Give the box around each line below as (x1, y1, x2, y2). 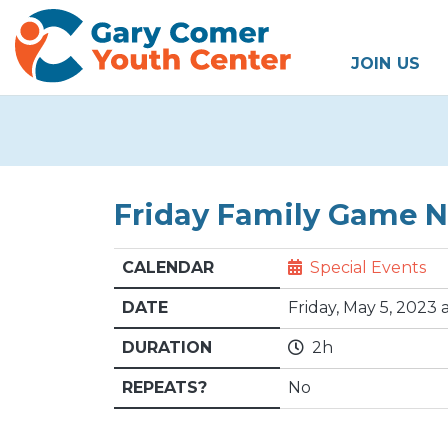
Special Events (310, 258, 426, 278)
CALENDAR (122, 258, 214, 278)
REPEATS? (122, 378, 207, 398)
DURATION (122, 338, 212, 358)
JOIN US (351, 54, 421, 74)
